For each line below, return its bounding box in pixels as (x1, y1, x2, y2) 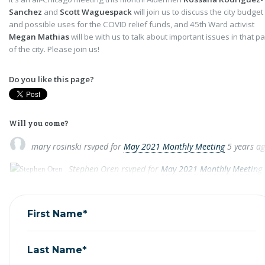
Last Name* (27, 243, 87, 256)
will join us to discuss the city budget (132, 7, 263, 17)
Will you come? (9, 118, 68, 128)
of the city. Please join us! (9, 44, 99, 54)
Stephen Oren (69, 163, 119, 174)
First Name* (27, 207, 88, 219)
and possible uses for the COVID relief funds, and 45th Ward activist (9, 19, 254, 30)
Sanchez (9, 7, 42, 17)
